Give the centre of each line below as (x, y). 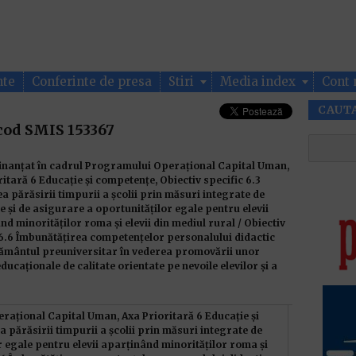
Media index (259, 81)
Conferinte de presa (92, 81)
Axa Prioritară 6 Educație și (191, 316)
